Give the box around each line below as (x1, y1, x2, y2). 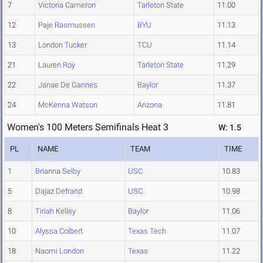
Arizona (137, 100, 162, 110)
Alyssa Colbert (35, 227, 83, 236)
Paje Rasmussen (38, 21, 95, 30)
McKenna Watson (38, 100, 97, 110)
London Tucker (38, 41, 87, 50)
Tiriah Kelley (35, 207, 76, 216)
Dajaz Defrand (35, 187, 82, 196)
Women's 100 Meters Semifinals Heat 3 (7, 122, 168, 133)
